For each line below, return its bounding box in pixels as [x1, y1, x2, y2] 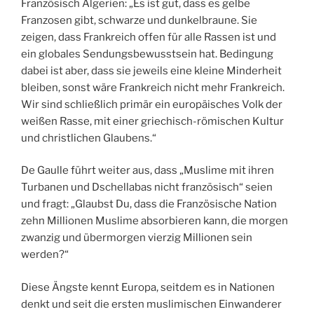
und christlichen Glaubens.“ [21, 131, 156, 144]
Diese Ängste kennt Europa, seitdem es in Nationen [21, 280, 275, 294]
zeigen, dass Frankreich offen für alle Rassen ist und [21, 30, 276, 43]
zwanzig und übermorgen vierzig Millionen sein [21, 231, 252, 245]
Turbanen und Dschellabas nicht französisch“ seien [21, 181, 273, 194]
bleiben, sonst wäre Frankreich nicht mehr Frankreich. [21, 81, 285, 94]
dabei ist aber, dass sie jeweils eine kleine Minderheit [21, 64, 282, 77]
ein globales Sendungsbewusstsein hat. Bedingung [21, 47, 273, 60]
